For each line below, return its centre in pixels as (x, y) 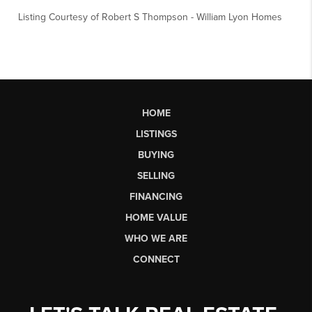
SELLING (156, 175)
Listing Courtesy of (60, 17)
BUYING (156, 155)
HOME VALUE (156, 217)
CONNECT (156, 259)
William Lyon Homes (240, 17)
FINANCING (156, 196)
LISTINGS (156, 134)
